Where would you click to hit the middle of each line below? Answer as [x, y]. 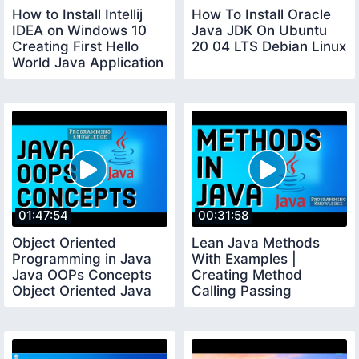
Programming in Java [82, 259]
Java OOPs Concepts [82, 275]
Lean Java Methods [256, 243]
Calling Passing [242, 291]
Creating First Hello [75, 46]
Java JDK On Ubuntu [259, 30]
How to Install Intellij [77, 14]
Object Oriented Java [82, 291]
